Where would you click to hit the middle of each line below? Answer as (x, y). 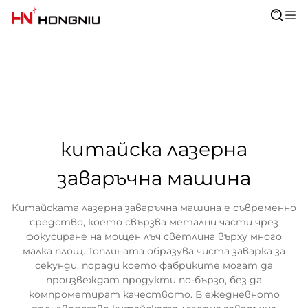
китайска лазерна (154, 149)
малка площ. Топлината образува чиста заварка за (154, 251)
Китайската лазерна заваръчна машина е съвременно (154, 208)
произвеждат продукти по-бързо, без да (154, 280)
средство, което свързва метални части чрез (154, 222)
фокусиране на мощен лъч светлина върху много (154, 236)
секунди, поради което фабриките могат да (154, 265)
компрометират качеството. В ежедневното (154, 294)
